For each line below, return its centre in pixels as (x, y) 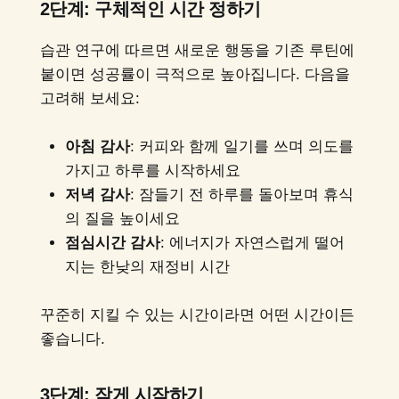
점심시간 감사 (112, 242)
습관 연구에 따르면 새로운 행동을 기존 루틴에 (197, 50)
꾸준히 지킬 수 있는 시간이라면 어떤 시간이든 (197, 315)
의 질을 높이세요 (122, 218)
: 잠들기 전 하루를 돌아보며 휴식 (241, 194)
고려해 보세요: (90, 98)
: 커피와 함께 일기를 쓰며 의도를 (241, 146)
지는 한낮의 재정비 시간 (147, 266)
